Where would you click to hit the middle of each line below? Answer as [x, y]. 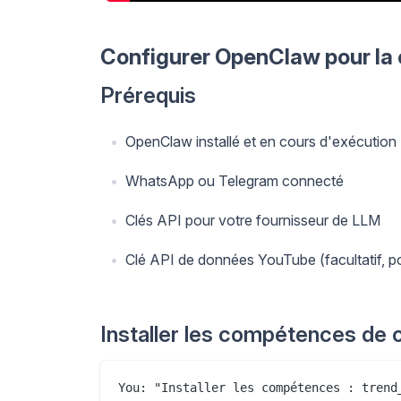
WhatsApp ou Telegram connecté [235, 180]
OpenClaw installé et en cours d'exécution [261, 141]
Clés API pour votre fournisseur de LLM [253, 220]
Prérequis [148, 95]
